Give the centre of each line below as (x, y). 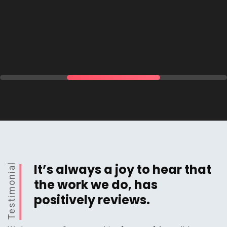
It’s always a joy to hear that (123, 170)
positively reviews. (92, 200)
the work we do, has (96, 185)
